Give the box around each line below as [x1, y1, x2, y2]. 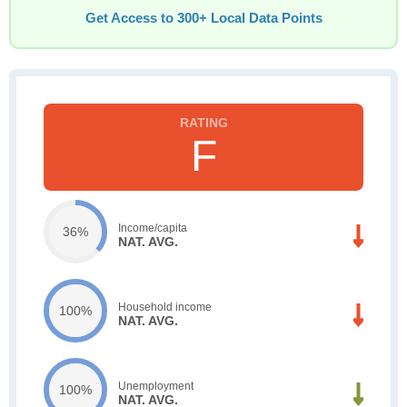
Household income [118, 300, 212, 313]
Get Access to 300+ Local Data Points [84, 11, 323, 25]
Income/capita [118, 221, 187, 234]
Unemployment [118, 379, 194, 392]
